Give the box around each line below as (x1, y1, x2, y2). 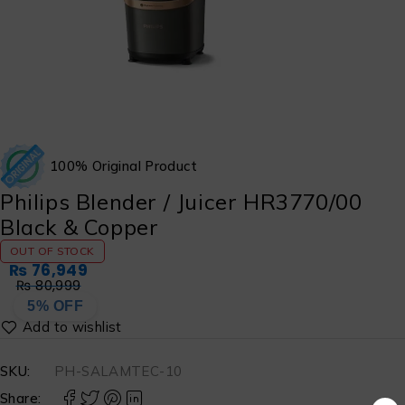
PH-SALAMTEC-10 (54, 363, 183, 380)
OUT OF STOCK (10, 244, 95, 258)
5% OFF (27, 298, 83, 314)
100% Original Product (50, 157, 197, 174)
